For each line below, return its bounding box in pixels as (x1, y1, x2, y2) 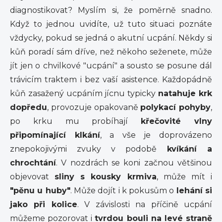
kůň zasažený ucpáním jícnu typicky (10, 89, 159, 98)
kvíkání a (157, 144, 212, 154)
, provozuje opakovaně (47, 103, 141, 112)
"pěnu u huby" (10, 186, 70, 195)
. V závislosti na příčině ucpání (77, 200, 213, 209)
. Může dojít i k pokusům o (70, 186, 176, 195)
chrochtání (10, 158, 56, 167)
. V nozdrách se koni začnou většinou (56, 158, 212, 167)
